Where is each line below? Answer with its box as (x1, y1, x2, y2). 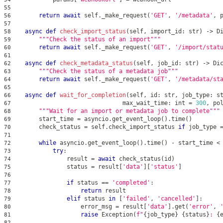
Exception (98, 211, 133, 218)
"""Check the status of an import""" (39, 35, 161, 43)
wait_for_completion (60, 91, 126, 99)
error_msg (11, 203, 115, 210)
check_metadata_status (60, 59, 133, 67)
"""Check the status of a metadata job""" (39, 67, 178, 75)
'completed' (112, 179, 150, 186)
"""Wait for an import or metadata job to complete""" (39, 107, 220, 114)
